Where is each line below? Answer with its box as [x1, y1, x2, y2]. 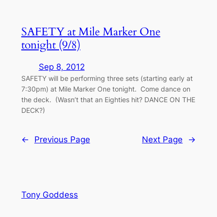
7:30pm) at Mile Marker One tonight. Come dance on [21, 85, 190, 93]
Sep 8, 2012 [38, 62, 85, 72]
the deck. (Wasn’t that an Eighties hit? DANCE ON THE [21, 95, 195, 104]
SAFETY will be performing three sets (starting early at [21, 74, 193, 83]
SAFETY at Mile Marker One [21, 24, 160, 39]
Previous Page [34, 134, 90, 144]
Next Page [142, 134, 183, 144]
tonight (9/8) [21, 37, 80, 52]
